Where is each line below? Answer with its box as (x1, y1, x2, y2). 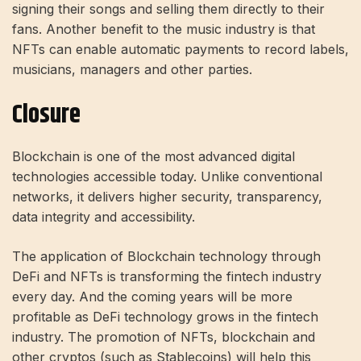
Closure (12, 94, 81, 135)
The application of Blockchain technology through (12, 248, 321, 265)
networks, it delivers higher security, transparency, (12, 189, 322, 205)
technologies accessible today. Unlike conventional (12, 168, 322, 185)
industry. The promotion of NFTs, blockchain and (12, 329, 315, 346)
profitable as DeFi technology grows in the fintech (12, 309, 318, 326)
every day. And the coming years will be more (12, 288, 293, 305)
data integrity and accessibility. (12, 209, 195, 226)
